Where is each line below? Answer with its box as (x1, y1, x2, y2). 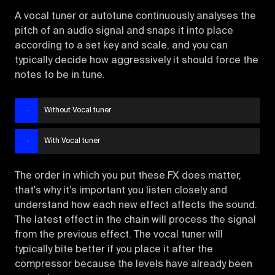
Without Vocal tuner (44, 106, 112, 114)
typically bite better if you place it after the (15, 244, 213, 255)
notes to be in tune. (15, 70, 105, 80)
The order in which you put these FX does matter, (15, 171, 241, 181)
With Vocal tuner (44, 137, 101, 145)
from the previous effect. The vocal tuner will (15, 230, 223, 240)
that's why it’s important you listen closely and (15, 185, 227, 196)
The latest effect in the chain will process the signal (15, 215, 256, 225)
